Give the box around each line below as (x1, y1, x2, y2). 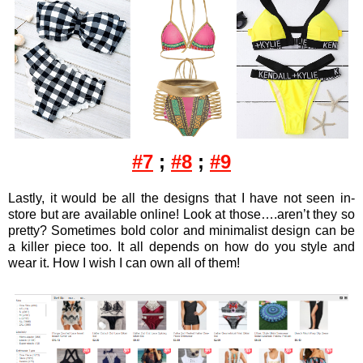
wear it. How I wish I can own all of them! (8, 255, 240, 270)
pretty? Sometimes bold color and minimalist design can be (8, 223, 355, 237)
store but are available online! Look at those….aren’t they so (8, 207, 355, 221)
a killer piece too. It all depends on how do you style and (8, 239, 355, 254)
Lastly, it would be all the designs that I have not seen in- (8, 190, 355, 205)
